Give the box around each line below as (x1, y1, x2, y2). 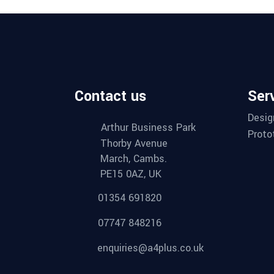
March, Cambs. (100, 152, 167, 166)
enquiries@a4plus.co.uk (97, 241, 204, 255)
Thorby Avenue (100, 136, 168, 150)
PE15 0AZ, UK (100, 167, 161, 181)
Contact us (75, 86, 146, 106)
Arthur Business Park (101, 120, 196, 135)
